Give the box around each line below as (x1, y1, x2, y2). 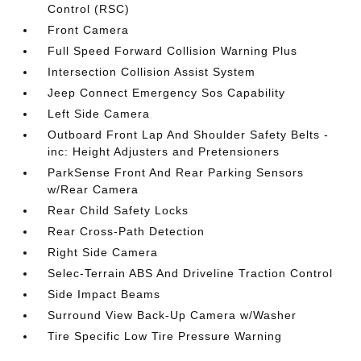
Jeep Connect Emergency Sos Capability (48, 86, 286, 99)
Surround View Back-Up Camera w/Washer (48, 309, 297, 322)
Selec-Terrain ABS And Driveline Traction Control (48, 267, 334, 280)
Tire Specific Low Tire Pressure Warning (48, 330, 283, 342)
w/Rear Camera (48, 183, 139, 196)
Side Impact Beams (48, 288, 161, 301)
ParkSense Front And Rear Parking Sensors (48, 166, 305, 179)
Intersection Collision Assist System (48, 65, 256, 78)
